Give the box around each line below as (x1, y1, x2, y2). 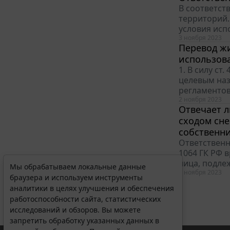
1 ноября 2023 (179, 168, 222, 177)
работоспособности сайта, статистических (10, 194, 161, 204)
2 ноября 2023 (179, 95, 222, 104)
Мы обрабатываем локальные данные (10, 162, 146, 171)
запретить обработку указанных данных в (10, 216, 159, 225)
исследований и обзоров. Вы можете (10, 205, 141, 215)
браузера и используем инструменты (10, 172, 143, 182)
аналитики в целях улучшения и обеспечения (10, 183, 174, 193)
